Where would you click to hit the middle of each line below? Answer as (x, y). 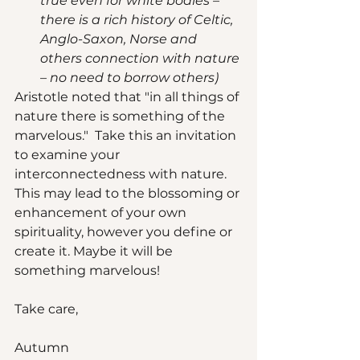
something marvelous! (89, 271)
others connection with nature (141, 59)
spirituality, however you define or (125, 232)
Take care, (48, 309)
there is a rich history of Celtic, (138, 20)
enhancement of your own (102, 213)
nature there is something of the (121, 117)
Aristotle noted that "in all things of (128, 97)
